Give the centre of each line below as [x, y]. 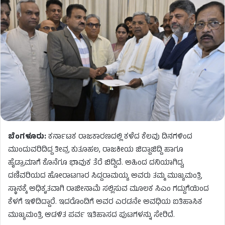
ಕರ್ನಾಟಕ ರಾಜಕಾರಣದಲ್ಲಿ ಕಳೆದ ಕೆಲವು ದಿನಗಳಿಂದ [120, 137]
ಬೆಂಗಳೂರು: [28, 137]
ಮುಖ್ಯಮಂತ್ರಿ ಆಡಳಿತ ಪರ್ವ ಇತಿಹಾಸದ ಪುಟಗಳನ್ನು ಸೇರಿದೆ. [91, 215]
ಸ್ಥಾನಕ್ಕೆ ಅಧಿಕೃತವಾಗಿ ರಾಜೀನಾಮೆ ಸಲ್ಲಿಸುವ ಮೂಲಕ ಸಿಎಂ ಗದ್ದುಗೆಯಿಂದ [108, 189]
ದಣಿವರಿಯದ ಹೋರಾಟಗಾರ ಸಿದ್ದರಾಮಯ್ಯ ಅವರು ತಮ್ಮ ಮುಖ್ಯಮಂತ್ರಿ [105, 176]
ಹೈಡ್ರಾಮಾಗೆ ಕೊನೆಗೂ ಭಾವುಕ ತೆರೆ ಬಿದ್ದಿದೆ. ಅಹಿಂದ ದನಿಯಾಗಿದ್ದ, [96, 163]
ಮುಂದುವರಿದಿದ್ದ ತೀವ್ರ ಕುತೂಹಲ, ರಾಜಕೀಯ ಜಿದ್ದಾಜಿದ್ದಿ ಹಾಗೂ [96, 150]
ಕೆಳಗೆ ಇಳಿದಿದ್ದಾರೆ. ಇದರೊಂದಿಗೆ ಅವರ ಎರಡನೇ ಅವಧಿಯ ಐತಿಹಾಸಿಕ [105, 202]
